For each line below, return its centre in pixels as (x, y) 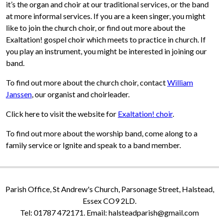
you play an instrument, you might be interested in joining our (106, 51)
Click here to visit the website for (62, 114)
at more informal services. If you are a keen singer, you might (106, 16)
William (180, 83)
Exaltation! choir (145, 114)
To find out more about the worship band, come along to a (102, 133)
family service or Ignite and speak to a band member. (93, 145)
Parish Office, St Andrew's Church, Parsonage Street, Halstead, (109, 189)
